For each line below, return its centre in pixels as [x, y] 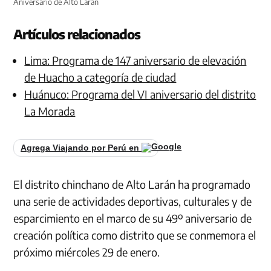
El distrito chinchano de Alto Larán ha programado [132, 184]
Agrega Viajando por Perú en [81, 148]
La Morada [50, 111]
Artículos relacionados [77, 34]
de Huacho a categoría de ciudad [100, 77]
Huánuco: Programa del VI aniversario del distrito [140, 94]
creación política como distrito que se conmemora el [135, 235]
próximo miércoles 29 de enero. [87, 252]
